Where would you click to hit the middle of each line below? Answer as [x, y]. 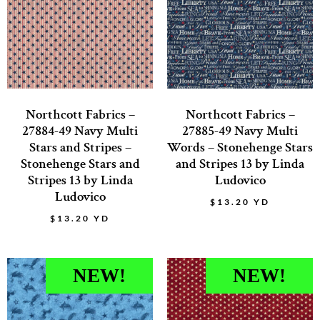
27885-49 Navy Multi [240, 131]
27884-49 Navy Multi [80, 131]
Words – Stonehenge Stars [240, 148]
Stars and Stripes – [80, 148]
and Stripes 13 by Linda [240, 164]
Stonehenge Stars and [80, 164]
